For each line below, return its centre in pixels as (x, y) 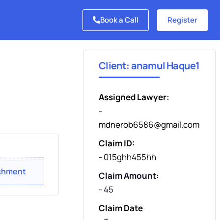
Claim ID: (117, 143)
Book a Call (119, 20)
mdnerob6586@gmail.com (149, 125)
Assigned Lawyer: (134, 97)
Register (182, 20)
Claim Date (121, 208)
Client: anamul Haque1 (149, 66)
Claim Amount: (129, 176)
